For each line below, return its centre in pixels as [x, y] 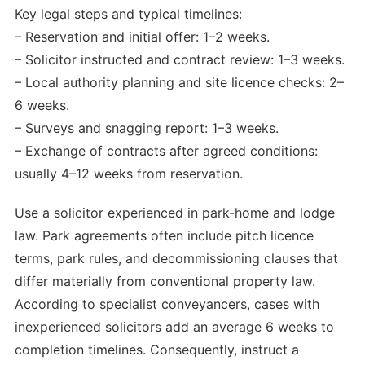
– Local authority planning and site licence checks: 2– [179, 82]
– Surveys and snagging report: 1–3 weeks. [147, 128]
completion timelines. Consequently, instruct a [157, 350]
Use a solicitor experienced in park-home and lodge [175, 213]
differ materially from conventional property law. [165, 281]
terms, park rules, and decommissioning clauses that [176, 259]
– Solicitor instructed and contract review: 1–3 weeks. [180, 59]
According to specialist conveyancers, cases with [167, 304]
